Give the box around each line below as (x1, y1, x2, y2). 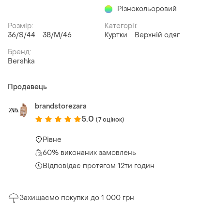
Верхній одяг (135, 31, 180, 40)
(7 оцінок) (96, 115, 124, 124)
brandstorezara (35, 102, 87, 111)
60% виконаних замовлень (43, 148, 136, 157)
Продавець (8, 82, 47, 92)
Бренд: (8, 47, 31, 57)
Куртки (105, 31, 127, 40)
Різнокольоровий (117, 4, 177, 14)
